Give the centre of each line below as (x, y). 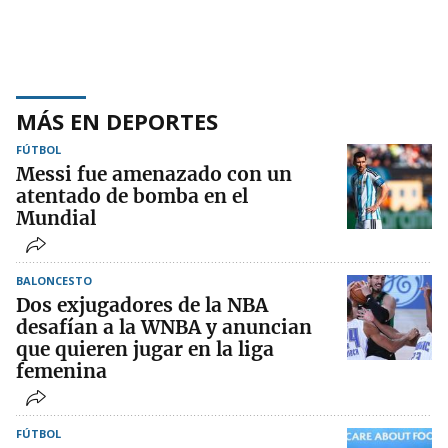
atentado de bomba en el (132, 196)
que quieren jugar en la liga (145, 349)
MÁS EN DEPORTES (117, 121)
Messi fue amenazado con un (154, 174)
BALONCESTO (54, 281)
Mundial (56, 218)
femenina (61, 371)
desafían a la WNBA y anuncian (164, 327)
